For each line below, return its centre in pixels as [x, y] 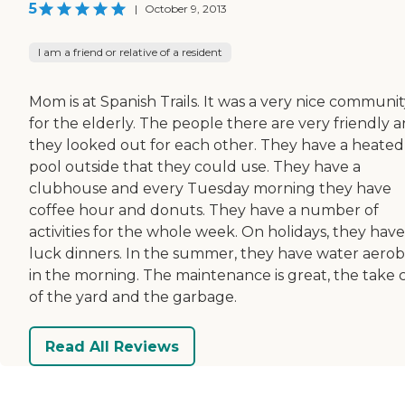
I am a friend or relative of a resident [130, 52]
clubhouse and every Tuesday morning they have [210, 189]
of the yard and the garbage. [133, 297]
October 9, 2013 [186, 9]
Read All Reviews [112, 346]
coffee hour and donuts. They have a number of [204, 211]
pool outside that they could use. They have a [195, 167]
